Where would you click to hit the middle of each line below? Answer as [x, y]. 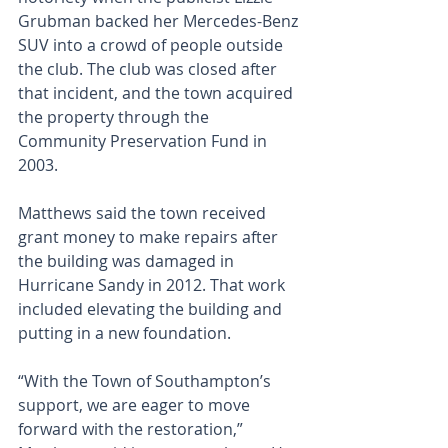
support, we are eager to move [136, 405]
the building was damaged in [128, 261]
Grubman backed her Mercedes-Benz [160, 21]
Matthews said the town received [144, 213]
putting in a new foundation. [126, 333]
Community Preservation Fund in [144, 141]
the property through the [115, 117]
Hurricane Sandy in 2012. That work [153, 285]
